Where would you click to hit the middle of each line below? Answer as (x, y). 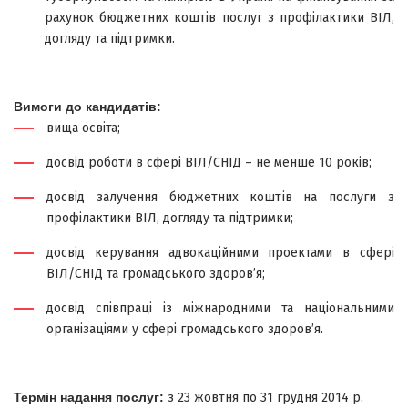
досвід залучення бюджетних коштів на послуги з (220, 197)
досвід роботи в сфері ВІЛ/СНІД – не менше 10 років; (209, 163)
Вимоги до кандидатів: (87, 107)
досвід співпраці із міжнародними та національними (220, 308)
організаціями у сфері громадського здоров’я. (185, 329)
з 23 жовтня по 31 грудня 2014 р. (265, 398)
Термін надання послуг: (91, 397)
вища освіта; (83, 128)
